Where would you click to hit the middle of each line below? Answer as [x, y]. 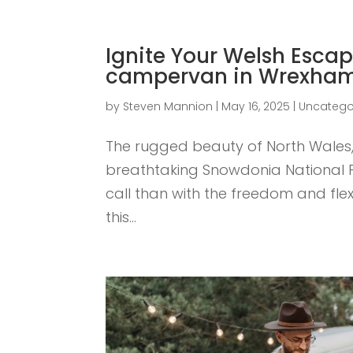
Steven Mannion [168, 106]
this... [121, 217]
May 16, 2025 [256, 106]
